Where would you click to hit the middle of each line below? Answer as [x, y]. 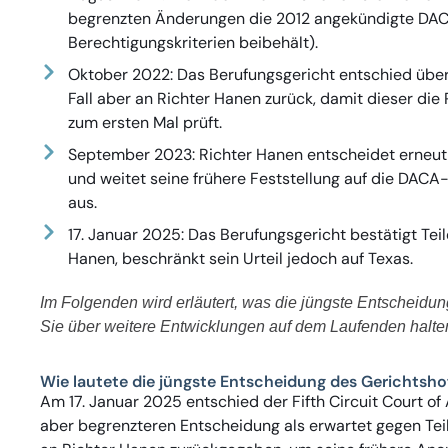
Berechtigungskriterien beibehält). [192, 43]
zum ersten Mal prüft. [144, 123]
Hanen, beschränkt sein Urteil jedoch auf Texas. [240, 259]
